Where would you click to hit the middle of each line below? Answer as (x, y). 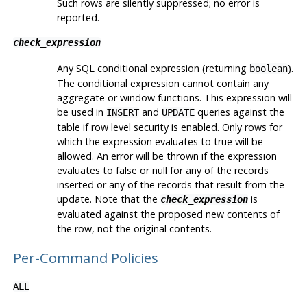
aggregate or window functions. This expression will (174, 97)
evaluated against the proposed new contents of (168, 214)
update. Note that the (108, 199)
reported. (78, 17)
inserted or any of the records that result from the (170, 184)
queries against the (239, 112)
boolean (268, 68)
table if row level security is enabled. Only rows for (169, 127)
